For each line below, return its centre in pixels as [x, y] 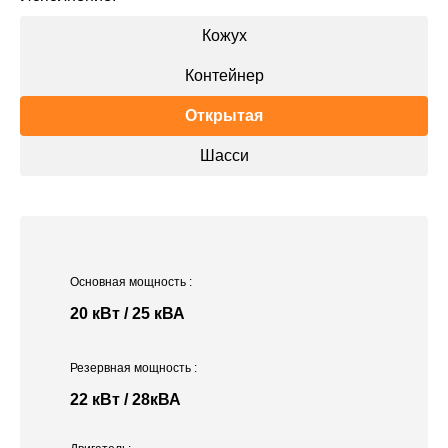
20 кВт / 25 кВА [127, 314]
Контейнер [224, 76]
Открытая [224, 116]
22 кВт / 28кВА [125, 400]
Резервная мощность [132, 368]
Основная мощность [129, 282]
